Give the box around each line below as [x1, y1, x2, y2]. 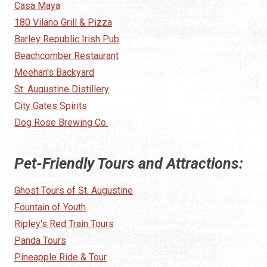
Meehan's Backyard [14, 67, 94, 79]
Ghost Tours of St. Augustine [14, 185, 133, 197]
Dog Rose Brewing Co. [14, 117, 108, 129]
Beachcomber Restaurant [14, 50, 119, 62]
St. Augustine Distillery [14, 83, 109, 95]
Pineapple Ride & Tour [14, 252, 107, 263]
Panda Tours [14, 235, 66, 247]
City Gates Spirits [14, 100, 87, 112]
